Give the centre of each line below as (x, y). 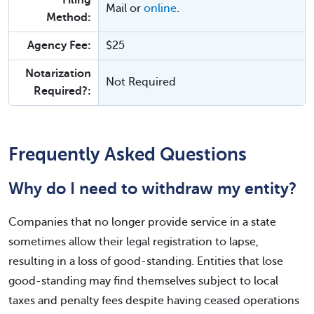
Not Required (141, 82)
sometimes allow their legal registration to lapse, (134, 242)
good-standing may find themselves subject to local (143, 281)
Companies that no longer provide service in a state (142, 222)
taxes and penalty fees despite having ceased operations (154, 301)
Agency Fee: (59, 46)
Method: (69, 18)
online (160, 8)
